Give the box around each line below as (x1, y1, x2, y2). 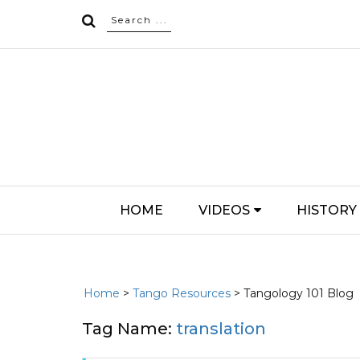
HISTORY (296, 202, 357, 218)
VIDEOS (198, 202, 250, 218)
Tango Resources (133, 286, 231, 301)
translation (176, 319, 266, 338)
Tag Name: (82, 319, 176, 338)
